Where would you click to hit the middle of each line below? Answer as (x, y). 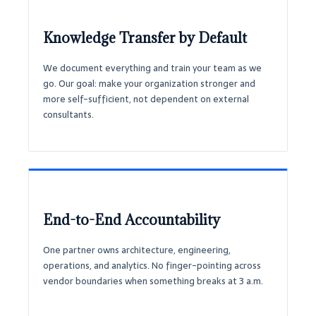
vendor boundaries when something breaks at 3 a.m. (153, 281)
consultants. (68, 114)
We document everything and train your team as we (152, 68)
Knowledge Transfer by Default (145, 38)
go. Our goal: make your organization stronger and (149, 83)
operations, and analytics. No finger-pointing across (152, 266)
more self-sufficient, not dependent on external (146, 99)
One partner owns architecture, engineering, (137, 250)
